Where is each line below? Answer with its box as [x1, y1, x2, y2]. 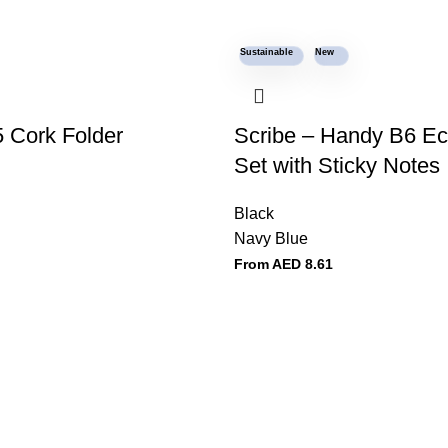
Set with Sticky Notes [234, 153, 440, 178]
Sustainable [240, 47, 293, 57]
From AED [234, 256, 301, 272]
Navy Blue [234, 230, 308, 247]
